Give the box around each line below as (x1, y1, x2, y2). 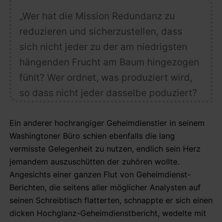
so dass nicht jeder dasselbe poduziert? (19, 87, 197, 99)
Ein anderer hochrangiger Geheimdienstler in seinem (9, 117, 205, 128)
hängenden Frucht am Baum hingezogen (19, 56, 199, 68)
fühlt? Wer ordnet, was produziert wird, (19, 71, 192, 83)
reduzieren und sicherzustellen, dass (19, 25, 182, 37)
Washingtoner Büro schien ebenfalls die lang (9, 130, 175, 141)
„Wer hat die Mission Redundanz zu (19, 10, 175, 22)
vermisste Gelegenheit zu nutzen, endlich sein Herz (9, 143, 201, 154)
